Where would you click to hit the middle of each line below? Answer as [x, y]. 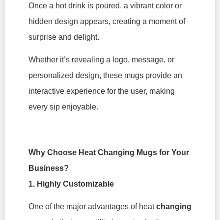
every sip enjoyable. [63, 107]
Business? [49, 168]
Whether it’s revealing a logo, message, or [101, 60]
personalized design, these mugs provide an [105, 76]
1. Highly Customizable [71, 184]
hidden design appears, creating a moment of [107, 21]
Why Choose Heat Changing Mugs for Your [109, 152]
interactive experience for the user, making [102, 91]
